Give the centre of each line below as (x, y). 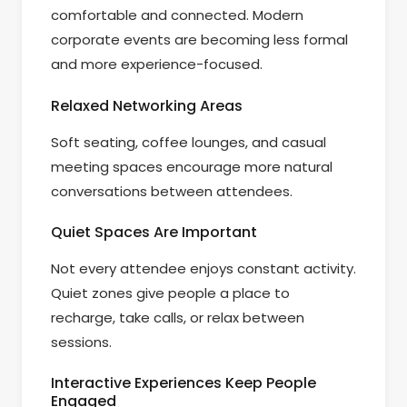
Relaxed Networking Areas (147, 105)
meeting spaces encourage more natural (192, 166)
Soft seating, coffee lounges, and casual (189, 142)
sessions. (81, 342)
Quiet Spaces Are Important (154, 233)
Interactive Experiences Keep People (184, 383)
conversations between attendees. (172, 191)
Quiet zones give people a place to (170, 293)
